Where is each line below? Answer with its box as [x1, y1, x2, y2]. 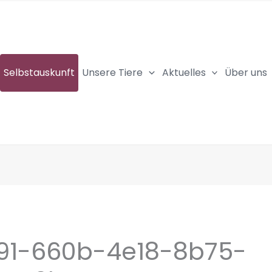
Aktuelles [161, 66, 206, 80]
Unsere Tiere [82, 66, 143, 80]
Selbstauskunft [4, 66, 75, 80]
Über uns [225, 66, 268, 80]
